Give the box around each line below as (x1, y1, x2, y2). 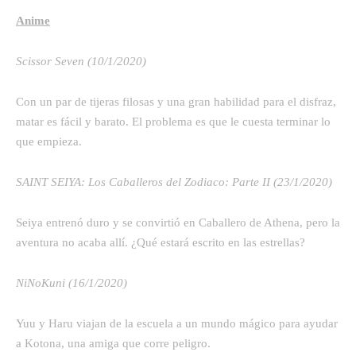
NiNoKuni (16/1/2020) (16, 276, 127, 289)
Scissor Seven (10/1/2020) (16, 54, 146, 68)
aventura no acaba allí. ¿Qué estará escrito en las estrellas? (16, 235, 305, 249)
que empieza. (16, 134, 82, 148)
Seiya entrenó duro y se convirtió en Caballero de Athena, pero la (16, 215, 340, 229)
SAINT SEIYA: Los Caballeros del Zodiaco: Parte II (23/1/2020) (16, 175, 332, 188)
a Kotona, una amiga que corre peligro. (16, 336, 211, 350)
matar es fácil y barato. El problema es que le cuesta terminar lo (16, 114, 331, 128)
